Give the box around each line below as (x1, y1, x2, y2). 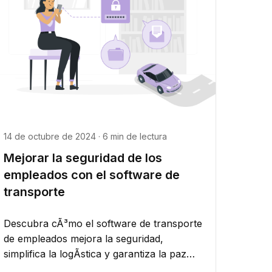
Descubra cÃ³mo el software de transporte (4, 217, 203, 229)
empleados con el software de (4, 167, 180, 182)
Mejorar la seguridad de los (4, 150, 163, 165)
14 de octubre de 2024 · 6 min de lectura (4, 131, 168, 141)
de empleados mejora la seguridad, (4, 232, 164, 245)
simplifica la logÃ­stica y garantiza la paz (4, 247, 187, 260)
